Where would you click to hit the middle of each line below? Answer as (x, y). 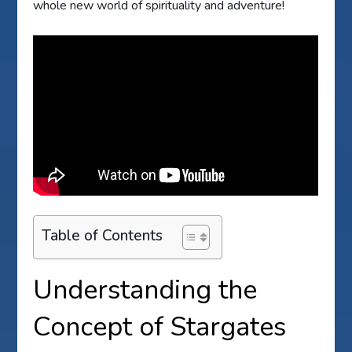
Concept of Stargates (160, 326)
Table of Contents (103, 235)
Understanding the (145, 290)
